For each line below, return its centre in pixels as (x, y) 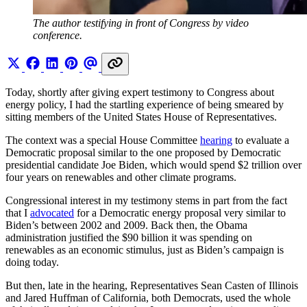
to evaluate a (261, 140)
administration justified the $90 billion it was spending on (129, 238)
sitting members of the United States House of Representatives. (141, 117)
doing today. (32, 262)
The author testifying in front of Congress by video (141, 23)
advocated (52, 213)
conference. (58, 36)
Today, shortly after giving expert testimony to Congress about (140, 93)
